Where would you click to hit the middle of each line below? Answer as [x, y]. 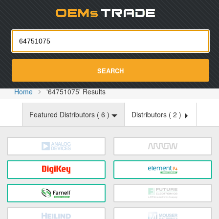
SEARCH [110, 70]
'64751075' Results [76, 91]
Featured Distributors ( [65, 114]
